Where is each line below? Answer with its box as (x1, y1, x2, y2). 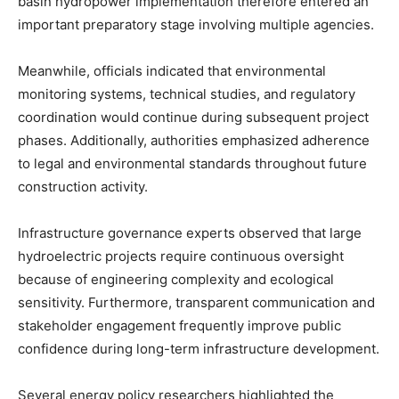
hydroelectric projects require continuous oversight (18, 248, 344, 265)
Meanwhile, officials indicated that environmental (18, 62, 326, 80)
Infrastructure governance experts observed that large (18, 224, 362, 242)
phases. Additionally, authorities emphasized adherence (18, 132, 370, 150)
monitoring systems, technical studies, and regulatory (18, 85, 355, 103)
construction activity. (18, 178, 148, 196)
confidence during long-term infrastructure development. (18, 340, 379, 358)
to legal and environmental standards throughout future (18, 155, 367, 173)
